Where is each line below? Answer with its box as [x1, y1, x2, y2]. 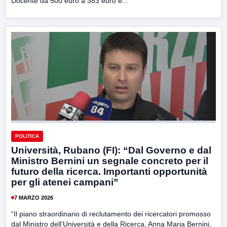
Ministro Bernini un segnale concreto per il [11, 156, 208, 167]
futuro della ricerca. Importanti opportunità [11, 166, 207, 177]
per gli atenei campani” [11, 177, 119, 188]
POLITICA [15, 133, 39, 139]
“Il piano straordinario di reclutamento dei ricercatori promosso [11, 210, 211, 218]
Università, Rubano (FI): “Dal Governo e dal [11, 145, 211, 156]
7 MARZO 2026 [14, 194, 53, 201]
